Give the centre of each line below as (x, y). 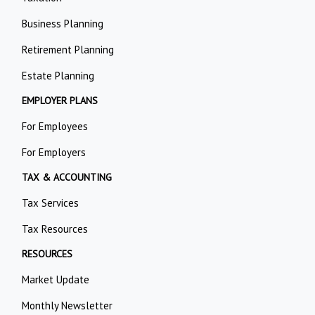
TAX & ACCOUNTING (67, 178)
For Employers (54, 153)
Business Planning (63, 24)
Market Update (56, 280)
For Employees (55, 127)
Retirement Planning (68, 50)
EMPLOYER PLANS (60, 101)
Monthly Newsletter (67, 306)
